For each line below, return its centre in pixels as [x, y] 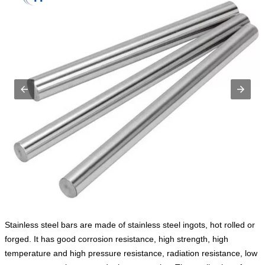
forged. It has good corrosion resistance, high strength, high [117, 239]
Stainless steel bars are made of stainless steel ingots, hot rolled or [130, 225]
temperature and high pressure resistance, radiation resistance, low [131, 253]
